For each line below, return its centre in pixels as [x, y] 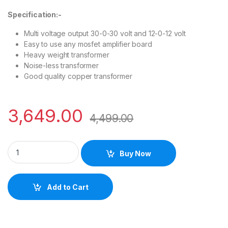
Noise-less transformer [61, 66]
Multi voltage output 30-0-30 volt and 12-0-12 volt [105, 34]
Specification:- [35, 15]
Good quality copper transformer [78, 76]
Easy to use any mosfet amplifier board [88, 44]
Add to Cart [67, 187]
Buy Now [136, 153]
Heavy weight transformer [68, 55]
